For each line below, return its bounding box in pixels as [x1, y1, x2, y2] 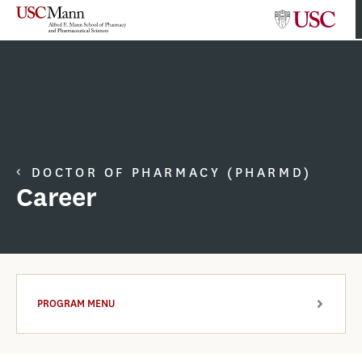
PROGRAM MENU [37, 297, 115, 310]
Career [16, 180, 97, 215]
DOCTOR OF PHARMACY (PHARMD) [31, 164, 312, 181]
